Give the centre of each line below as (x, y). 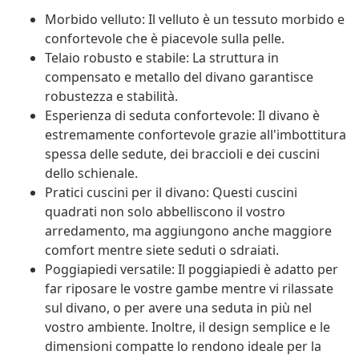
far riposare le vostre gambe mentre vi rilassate (189, 289)
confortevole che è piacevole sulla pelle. (165, 39)
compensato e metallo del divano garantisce (179, 77)
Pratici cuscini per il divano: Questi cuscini (171, 193)
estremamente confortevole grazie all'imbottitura (196, 135)
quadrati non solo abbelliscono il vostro (165, 212)
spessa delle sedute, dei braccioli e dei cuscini (182, 154)
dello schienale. (91, 173)
